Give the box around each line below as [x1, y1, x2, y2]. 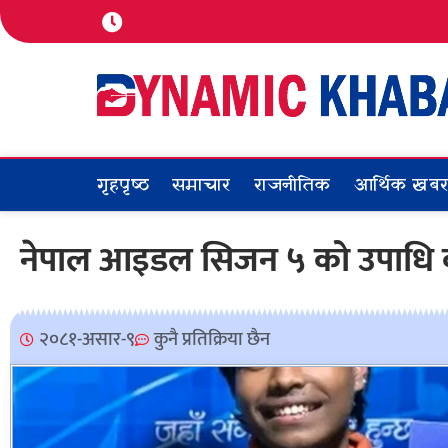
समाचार [171, 172, 231, 199]
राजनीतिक [253, 172, 331, 199]
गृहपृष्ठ [97, 172, 149, 199]
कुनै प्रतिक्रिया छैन [154, 324, 270, 355]
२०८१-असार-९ [39, 324, 135, 355]
